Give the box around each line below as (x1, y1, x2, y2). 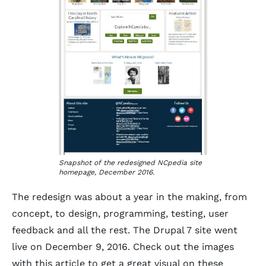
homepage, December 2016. (59, 168, 154, 176)
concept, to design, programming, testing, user (12, 208, 229, 219)
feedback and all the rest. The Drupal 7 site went (12, 224, 237, 236)
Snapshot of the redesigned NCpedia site (59, 159, 202, 167)
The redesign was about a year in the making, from (12, 191, 247, 202)
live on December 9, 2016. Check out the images (12, 241, 234, 252)
